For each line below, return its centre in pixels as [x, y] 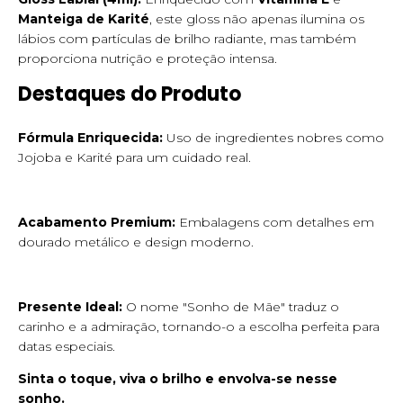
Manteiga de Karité [84, 19]
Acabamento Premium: [97, 223]
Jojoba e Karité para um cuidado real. [134, 158]
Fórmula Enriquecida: [90, 138]
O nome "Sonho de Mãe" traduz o [231, 307]
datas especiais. [67, 347]
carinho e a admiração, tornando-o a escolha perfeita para [199, 327]
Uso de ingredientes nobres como [273, 138]
